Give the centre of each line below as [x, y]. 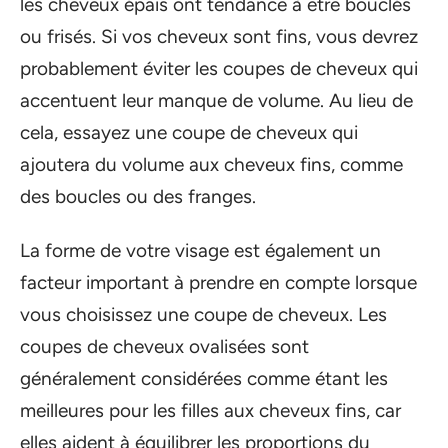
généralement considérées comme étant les [204, 379]
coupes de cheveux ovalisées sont [164, 347]
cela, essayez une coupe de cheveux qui [189, 132]
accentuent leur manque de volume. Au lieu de [216, 100]
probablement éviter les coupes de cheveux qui [219, 68]
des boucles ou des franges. [138, 196]
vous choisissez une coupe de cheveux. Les [203, 315]
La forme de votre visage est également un [200, 251]
